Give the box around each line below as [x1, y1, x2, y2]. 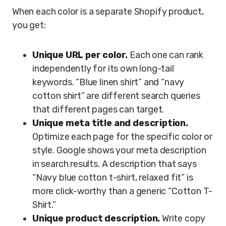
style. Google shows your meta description [32, 145, 206, 156]
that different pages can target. [32, 104, 164, 115]
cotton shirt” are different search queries [32, 90, 200, 101]
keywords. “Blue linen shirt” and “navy [32, 77, 185, 88]
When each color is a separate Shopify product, [12, 6, 204, 17]
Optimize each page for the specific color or [32, 131, 213, 142]
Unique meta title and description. [32, 118, 188, 129]
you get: [12, 20, 46, 31]
